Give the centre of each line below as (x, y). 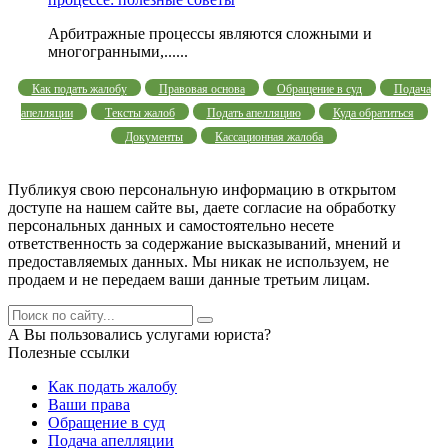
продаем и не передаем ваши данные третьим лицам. (189, 279)
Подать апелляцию (253, 112)
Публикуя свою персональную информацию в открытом (202, 189)
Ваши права (89, 404)
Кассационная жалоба (269, 136)
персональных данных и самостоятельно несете (171, 225)
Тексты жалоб (139, 112)
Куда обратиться (373, 112)
